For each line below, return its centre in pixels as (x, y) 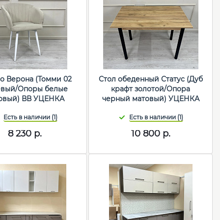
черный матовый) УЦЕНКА (151, 99)
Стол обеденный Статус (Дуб (151, 79)
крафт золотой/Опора (151, 89)
